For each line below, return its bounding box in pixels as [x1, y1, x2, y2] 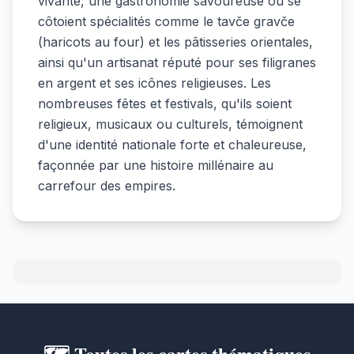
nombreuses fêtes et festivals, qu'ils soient [38, 95, 292, 111]
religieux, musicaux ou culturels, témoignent [38, 115, 303, 132]
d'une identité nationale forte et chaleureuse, [38, 136, 307, 153]
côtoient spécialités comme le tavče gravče [38, 13, 295, 29]
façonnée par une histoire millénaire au [38, 156, 273, 173]
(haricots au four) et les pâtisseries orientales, [38, 33, 313, 50]
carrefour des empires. [38, 177, 175, 194]
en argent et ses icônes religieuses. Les [38, 74, 271, 91]
